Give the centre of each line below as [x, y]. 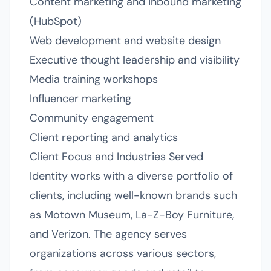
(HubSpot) [56, 21]
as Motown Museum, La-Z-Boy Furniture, [132, 215]
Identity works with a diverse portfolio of [131, 176]
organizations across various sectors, [123, 253]
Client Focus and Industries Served [116, 157]
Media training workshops [94, 79]
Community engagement [92, 118]
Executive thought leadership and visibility [135, 60]
